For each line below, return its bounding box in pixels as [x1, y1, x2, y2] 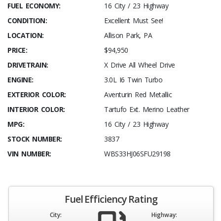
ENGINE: [7, 75, 34, 85]
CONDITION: [7, 16, 47, 26]
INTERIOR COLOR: [7, 105, 65, 114]
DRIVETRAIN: [7, 60, 48, 70]
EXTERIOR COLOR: [7, 90, 66, 100]
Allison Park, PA [104, 31, 152, 40]
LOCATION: [7, 31, 44, 40]
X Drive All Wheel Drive [104, 60, 175, 70]
